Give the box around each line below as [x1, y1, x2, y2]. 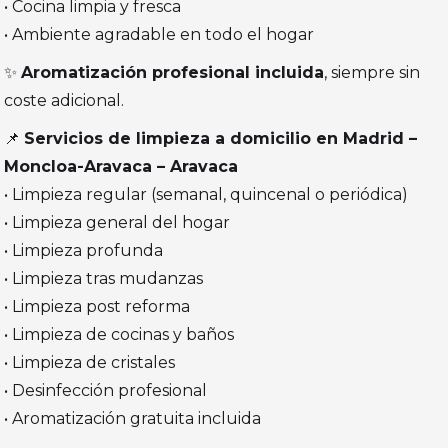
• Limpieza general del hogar [4, 213, 231, 233]
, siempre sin [324, 63, 421, 83]
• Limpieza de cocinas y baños [4, 325, 235, 345]
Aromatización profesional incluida [21, 63, 325, 83]
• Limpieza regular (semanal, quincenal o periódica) [4, 185, 409, 205]
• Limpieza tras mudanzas [4, 269, 204, 289]
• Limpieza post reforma [4, 297, 191, 317]
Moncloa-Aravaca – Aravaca [4, 157, 239, 177]
